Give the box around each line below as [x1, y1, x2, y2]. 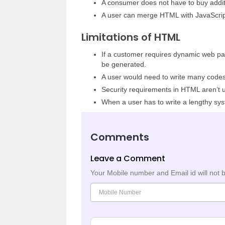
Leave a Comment [90, 153, 165, 164]
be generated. [101, 60, 146, 68]
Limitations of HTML [81, 30, 180, 44]
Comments [90, 130, 149, 144]
